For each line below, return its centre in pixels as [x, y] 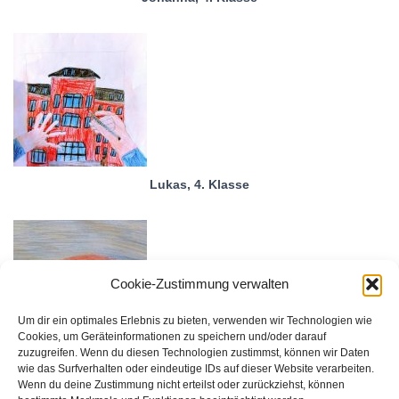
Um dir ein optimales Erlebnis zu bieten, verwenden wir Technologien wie [195, 321]
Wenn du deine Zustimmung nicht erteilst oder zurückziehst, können [181, 385]
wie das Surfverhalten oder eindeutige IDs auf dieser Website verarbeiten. [196, 369]
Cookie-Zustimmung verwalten [199, 284]
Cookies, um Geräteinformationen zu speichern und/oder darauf [172, 337]
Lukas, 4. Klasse [199, 184]
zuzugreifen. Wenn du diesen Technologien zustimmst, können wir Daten [194, 353]
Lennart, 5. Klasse [199, 371]
